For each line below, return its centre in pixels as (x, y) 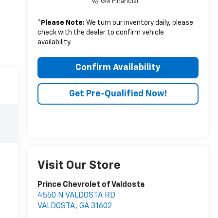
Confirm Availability (118, 67)
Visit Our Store (79, 166)
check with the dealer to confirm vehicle (100, 32)
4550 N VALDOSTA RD (76, 196)
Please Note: (63, 23)
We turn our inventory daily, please (139, 23)
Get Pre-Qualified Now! (118, 94)
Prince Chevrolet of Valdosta (91, 185)
